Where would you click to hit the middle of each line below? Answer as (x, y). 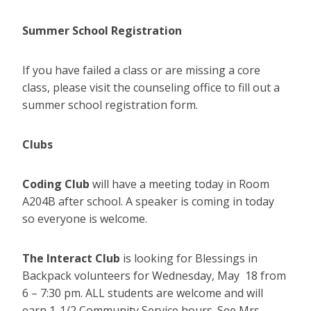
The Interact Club (71, 259)
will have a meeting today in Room (179, 184)
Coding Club (56, 184)
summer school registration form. (111, 105)
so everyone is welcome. (85, 219)
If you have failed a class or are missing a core (141, 70)
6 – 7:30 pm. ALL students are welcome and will (143, 293)
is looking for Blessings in (189, 259)
